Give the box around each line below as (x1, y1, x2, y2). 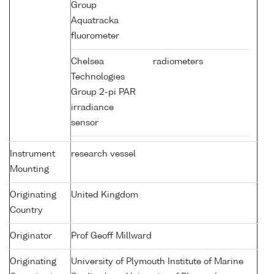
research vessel (71, 150, 136, 159)
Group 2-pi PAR (71, 88, 136, 97)
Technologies (71, 73, 125, 82)
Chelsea (71, 57, 104, 67)
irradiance (71, 103, 114, 113)
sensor (71, 119, 101, 128)
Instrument (10, 150, 55, 159)
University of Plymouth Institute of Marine (71, 257, 243, 267)
